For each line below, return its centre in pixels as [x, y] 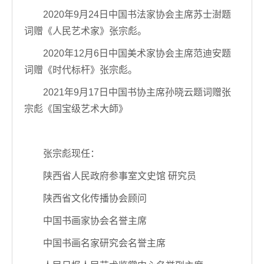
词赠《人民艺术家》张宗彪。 [85, 31]
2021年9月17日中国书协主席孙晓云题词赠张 [137, 92]
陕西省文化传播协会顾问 [95, 198]
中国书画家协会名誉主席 [95, 221]
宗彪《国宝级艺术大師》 [76, 109]
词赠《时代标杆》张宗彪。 [81, 70]
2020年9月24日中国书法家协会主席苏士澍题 [137, 14]
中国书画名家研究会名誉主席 [104, 243]
